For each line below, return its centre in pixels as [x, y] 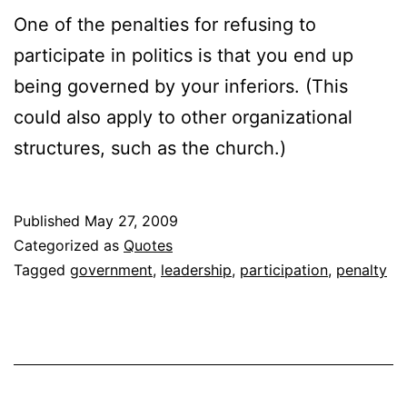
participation [284, 269]
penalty [362, 269]
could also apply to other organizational [183, 117]
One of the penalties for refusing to [165, 24]
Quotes [148, 245]
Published [49, 220]
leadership [196, 269]
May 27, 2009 [131, 220]
